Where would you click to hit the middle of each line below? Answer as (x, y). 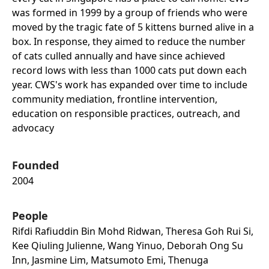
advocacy (33, 128)
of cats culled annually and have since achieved (119, 56)
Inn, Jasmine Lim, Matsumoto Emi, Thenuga (110, 260)
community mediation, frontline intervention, (115, 99)
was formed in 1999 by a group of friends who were (130, 12)
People (30, 215)
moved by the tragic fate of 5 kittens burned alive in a (133, 27)
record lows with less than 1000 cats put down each (129, 70)
